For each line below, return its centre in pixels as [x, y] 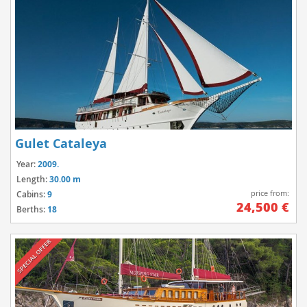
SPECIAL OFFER [34, 256]
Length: [33, 180]
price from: [270, 193]
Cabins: [32, 195]
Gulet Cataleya [61, 144]
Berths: [32, 210]
